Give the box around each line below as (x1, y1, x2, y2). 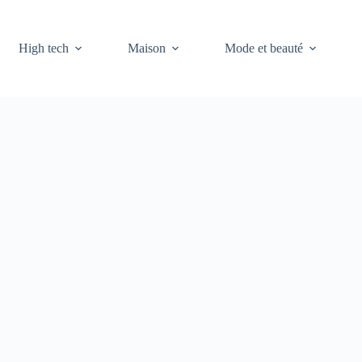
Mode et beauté (225, 41, 304, 55)
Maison (128, 41, 166, 55)
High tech (19, 41, 69, 55)
